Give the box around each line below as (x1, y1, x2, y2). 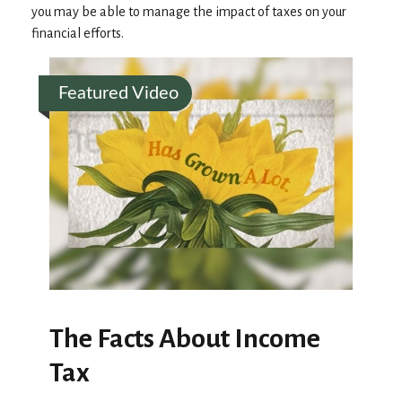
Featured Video (58, 84, 179, 102)
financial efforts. (31, 26, 124, 40)
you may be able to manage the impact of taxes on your (31, 4, 346, 19)
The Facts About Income (49, 324, 320, 354)
